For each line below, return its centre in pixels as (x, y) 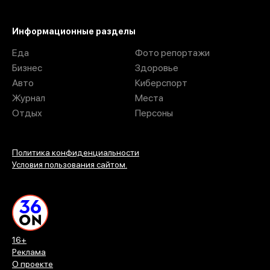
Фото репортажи (172, 52)
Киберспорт (161, 83)
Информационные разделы (74, 32)
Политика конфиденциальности (76, 152)
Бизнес (27, 67)
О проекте (33, 264)
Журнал (29, 98)
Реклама (29, 252)
